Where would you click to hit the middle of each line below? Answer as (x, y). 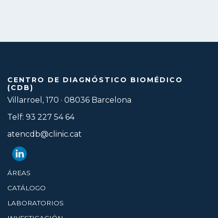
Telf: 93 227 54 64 (41, 117)
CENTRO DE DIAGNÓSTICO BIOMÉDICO (95, 80)
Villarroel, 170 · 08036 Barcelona (69, 100)
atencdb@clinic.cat (45, 134)
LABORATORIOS (36, 203)
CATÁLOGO (27, 188)
